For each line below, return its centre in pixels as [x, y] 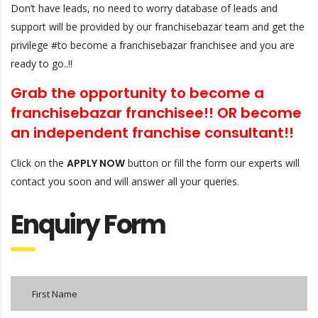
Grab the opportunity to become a [137, 93]
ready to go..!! [42, 63]
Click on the [39, 163]
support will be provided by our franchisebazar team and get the [158, 26]
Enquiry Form [88, 224]
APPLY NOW [96, 163]
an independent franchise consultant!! [152, 132]
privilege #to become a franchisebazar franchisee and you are [153, 45]
